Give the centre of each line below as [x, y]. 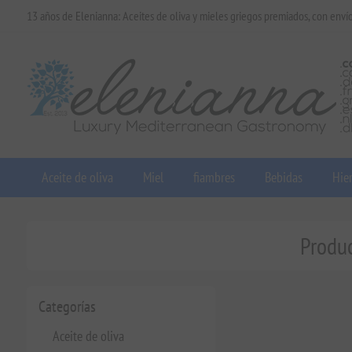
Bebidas [283, 177]
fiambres [214, 177]
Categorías [67, 306]
